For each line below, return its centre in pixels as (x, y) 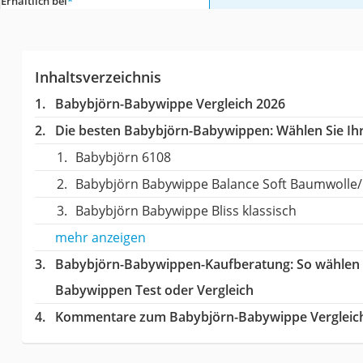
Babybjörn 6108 (123, 158)
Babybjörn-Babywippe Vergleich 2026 (170, 104)
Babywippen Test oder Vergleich (154, 290)
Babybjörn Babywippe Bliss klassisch (186, 211)
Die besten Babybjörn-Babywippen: (164, 131)
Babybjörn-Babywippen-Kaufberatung (172, 265)
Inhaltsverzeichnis (98, 77)
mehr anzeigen (100, 238)
